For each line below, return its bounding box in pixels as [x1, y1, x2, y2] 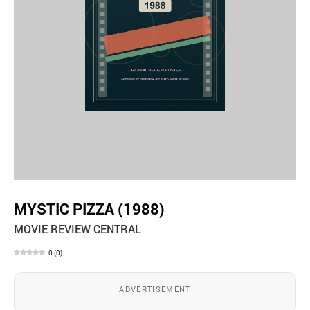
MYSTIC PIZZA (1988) [14, 198, 165, 219]
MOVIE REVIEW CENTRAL [14, 221, 141, 236]
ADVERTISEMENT [119, 283, 191, 294]
